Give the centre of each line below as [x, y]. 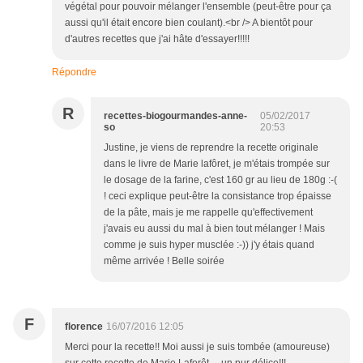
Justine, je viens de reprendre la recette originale [211, 148]
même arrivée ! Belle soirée [164, 261]
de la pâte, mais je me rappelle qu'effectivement [208, 213]
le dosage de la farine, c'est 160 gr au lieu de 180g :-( [220, 180]
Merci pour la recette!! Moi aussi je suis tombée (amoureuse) [197, 347]
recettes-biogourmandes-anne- [175, 116]
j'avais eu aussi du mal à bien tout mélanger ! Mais [214, 229]
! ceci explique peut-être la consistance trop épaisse [218, 196]
